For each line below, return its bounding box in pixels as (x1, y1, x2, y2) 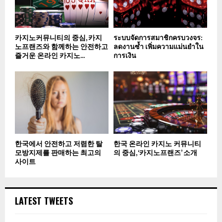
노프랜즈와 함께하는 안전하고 (15, 41, 108, 53)
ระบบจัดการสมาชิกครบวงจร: (113, 32, 203, 44)
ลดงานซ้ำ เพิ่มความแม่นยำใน (113, 41, 204, 53)
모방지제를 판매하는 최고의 (15, 147, 101, 159)
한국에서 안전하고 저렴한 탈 (15, 138, 103, 150)
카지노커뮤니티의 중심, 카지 (15, 32, 102, 44)
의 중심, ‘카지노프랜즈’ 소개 (113, 147, 197, 159)
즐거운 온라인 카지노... (15, 50, 85, 62)
